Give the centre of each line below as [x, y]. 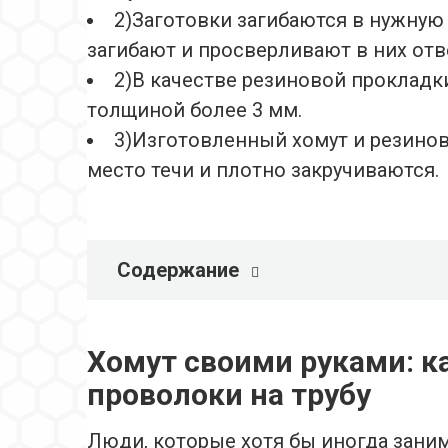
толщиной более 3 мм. [194, 110]
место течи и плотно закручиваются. [263, 170]
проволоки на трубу [229, 395]
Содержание [178, 270]
